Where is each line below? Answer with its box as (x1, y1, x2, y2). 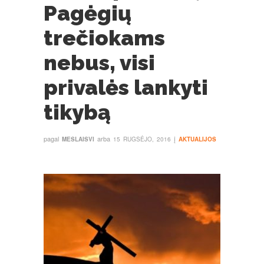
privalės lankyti (44, 75, 208, 100)
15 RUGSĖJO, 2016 (113, 135, 171, 143)
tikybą (44, 100, 111, 124)
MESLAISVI (62, 135, 94, 143)
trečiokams (44, 25, 165, 50)
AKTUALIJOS (179, 135, 216, 143)
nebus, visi (44, 50, 155, 75)
